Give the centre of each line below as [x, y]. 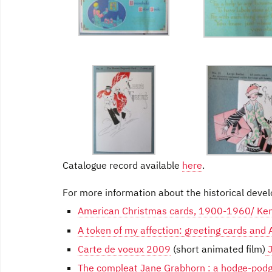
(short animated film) [218, 249]
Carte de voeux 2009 [124, 249]
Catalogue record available [122, 165]
